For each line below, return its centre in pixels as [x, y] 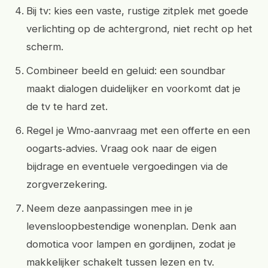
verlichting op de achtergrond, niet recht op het [139, 29]
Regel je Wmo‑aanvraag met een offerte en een [138, 130]
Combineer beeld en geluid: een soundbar [126, 71]
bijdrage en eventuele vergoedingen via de [127, 166]
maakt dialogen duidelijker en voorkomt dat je [133, 89]
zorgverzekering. [67, 184]
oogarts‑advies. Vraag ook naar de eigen [121, 148]
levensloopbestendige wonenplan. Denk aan [131, 226]
